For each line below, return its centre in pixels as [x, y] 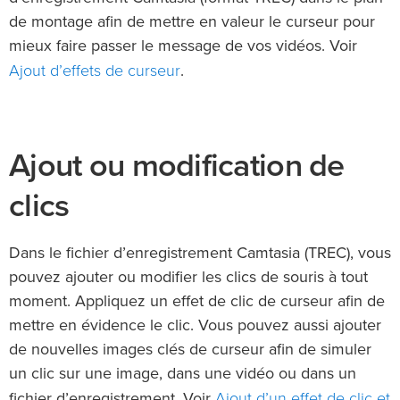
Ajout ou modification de [177, 165]
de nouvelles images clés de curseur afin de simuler [190, 350]
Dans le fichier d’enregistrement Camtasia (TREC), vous [200, 253]
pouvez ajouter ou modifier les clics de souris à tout [188, 277]
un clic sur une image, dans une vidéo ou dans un [183, 374]
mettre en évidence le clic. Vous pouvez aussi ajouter [195, 325]
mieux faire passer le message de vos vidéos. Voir [183, 46]
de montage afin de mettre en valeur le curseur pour [192, 22]
